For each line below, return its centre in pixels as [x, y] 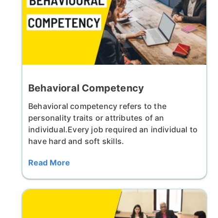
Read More [49, 163]
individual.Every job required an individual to [113, 130]
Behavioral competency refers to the [97, 106]
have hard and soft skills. [76, 141]
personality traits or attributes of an [96, 118]
